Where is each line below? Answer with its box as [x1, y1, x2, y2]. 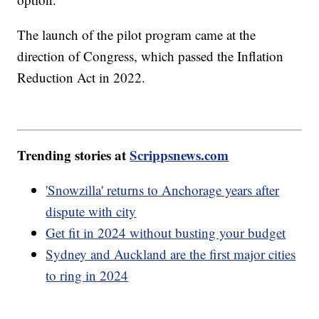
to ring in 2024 [46, 266, 129, 285]
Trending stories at [17, 145, 130, 165]
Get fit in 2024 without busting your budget [46, 224, 286, 242]
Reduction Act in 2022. [17, 68, 150, 86]
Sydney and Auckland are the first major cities [46, 245, 296, 263]
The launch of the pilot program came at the [17, 25, 256, 43]
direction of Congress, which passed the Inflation [17, 46, 284, 65]
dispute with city [46, 202, 137, 221]
